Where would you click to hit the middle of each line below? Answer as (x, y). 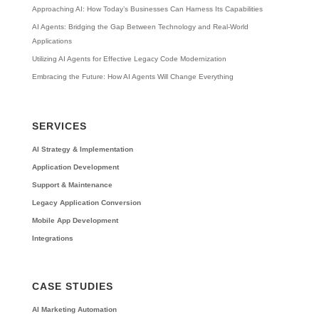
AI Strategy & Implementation (82, 149)
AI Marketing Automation (74, 309)
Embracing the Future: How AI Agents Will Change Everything (132, 77)
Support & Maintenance (72, 184)
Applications (52, 41)
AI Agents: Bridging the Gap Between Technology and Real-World (140, 27)
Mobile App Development (75, 220)
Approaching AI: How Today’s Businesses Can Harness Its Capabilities (147, 9)
